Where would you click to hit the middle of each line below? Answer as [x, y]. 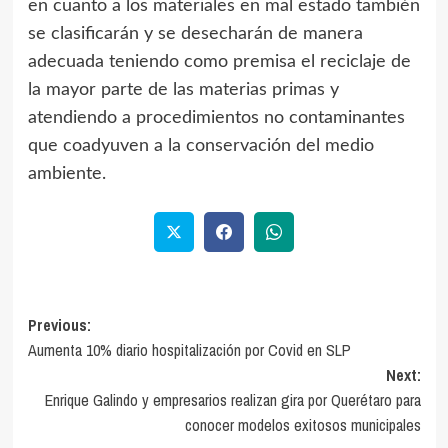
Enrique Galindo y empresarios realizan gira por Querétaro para [232, 400]
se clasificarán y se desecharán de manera [195, 33]
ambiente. [66, 173]
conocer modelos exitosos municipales [302, 425]
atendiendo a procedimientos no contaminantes [216, 117]
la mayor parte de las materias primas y [183, 89]
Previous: [59, 325]
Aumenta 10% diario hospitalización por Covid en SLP [189, 350]
